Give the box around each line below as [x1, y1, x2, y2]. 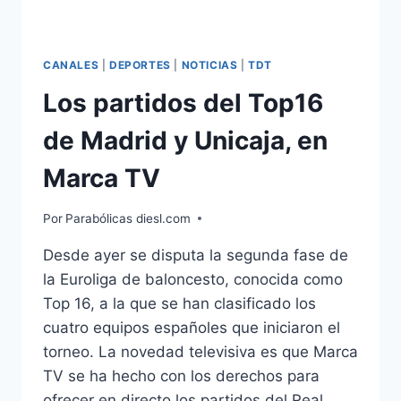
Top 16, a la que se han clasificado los [43, 294, 316, 312]
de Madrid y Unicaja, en [43, 124, 328, 156]
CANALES [43, 58, 99, 73]
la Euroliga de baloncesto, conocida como [43, 269, 343, 288]
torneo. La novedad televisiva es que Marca [43, 342, 358, 361]
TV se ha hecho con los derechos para [43, 366, 320, 385]
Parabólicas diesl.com [65, 210, 192, 226]
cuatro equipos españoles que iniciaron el [43, 318, 340, 337]
